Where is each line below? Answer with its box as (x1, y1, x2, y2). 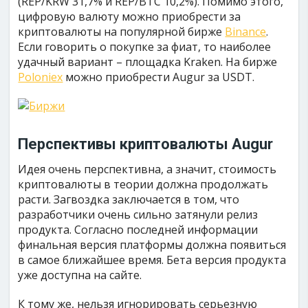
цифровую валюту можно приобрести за (18, 8, 241, 24)
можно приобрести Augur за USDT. (63, 69, 255, 85)
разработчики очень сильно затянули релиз (18, 206, 258, 222)
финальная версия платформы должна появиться (18, 236, 287, 252)
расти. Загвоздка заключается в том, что (18, 191, 240, 207)
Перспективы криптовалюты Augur (18, 135, 274, 153)
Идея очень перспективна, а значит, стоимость (18, 161, 277, 177)
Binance (225, 23, 267, 39)
